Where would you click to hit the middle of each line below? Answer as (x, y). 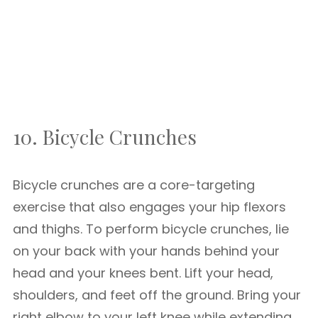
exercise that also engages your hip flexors (149, 207)
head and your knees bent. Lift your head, (143, 273)
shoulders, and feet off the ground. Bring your (157, 295)
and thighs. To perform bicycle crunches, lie (151, 229)
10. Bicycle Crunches (105, 137)
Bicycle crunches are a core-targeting (134, 185)
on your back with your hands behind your (146, 251)
